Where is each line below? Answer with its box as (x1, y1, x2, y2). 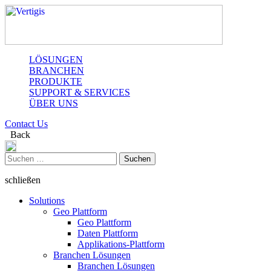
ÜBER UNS (29, 98, 78, 108)
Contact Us (5, 119, 48, 129)
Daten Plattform (77, 228, 138, 238)
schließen (5, 175, 41, 185)
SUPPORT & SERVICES (29, 87, 130, 97)
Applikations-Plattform (77, 239, 165, 249)
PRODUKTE (29, 76, 82, 87)
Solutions (29, 195, 65, 206)
